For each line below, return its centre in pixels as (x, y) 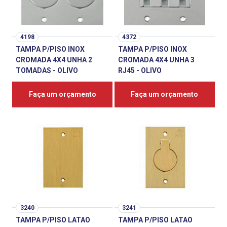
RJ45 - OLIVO (140, 70)
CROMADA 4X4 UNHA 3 (156, 60)
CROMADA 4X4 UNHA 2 (54, 60)
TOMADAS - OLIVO (47, 70)
